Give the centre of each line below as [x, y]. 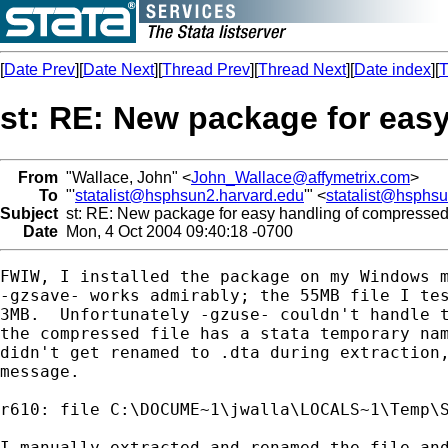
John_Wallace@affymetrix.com [300, 177]
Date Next [118, 69]
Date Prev [39, 69]
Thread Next [302, 69]
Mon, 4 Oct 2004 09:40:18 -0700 [175, 231]
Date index [392, 69]
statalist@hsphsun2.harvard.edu [189, 195]
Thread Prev [206, 69]
